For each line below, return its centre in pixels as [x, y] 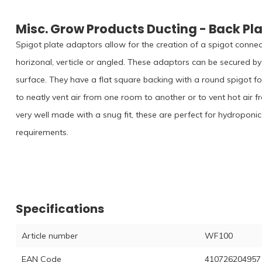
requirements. [42, 132]
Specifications [60, 208]
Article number [50, 235]
